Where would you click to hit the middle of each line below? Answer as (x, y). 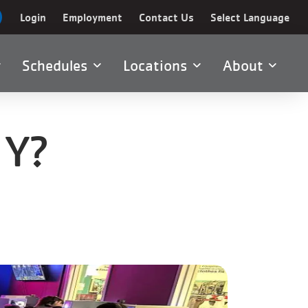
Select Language (250, 17)
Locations (158, 65)
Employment (92, 17)
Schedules (58, 65)
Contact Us (166, 17)
